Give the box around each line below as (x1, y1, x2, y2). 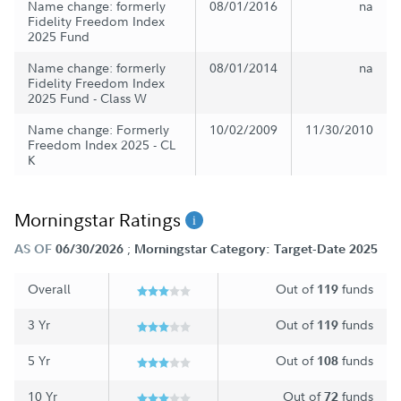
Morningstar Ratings (14, 207, 185, 232)
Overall (28, 279, 71, 297)
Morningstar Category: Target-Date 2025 (134, 240, 378, 257)
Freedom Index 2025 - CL (28, 135, 175, 153)
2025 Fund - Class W (28, 89, 147, 107)
